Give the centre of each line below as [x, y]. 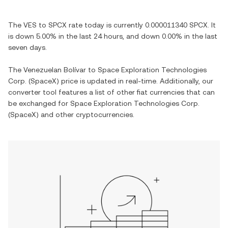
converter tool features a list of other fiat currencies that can [111, 92]
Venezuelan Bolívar [55, 70]
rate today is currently [106, 25]
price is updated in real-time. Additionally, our [136, 81]
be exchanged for [39, 103]
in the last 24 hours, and [99, 36]
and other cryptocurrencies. [87, 115]
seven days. [27, 47]
